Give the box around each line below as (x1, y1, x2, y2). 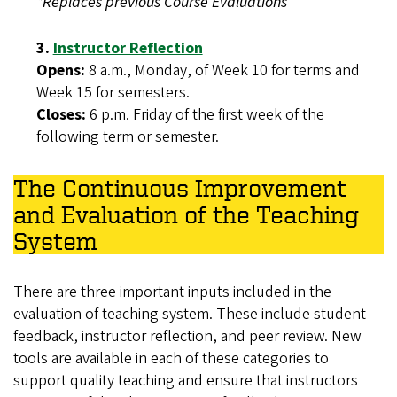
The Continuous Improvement (13, 174, 346, 202)
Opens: (35, 59, 85, 82)
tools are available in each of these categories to (13, 347, 329, 370)
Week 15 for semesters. (35, 82, 190, 105)
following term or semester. (35, 126, 219, 149)
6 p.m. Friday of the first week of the (85, 104, 324, 127)
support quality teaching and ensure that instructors (13, 370, 358, 393)
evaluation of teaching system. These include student (13, 303, 366, 326)
